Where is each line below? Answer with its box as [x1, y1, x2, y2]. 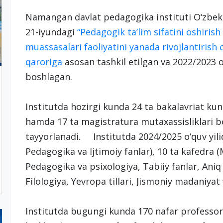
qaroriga [25, 56, 62, 68]
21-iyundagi [25, 26, 77, 38]
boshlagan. [25, 71, 82, 83]
